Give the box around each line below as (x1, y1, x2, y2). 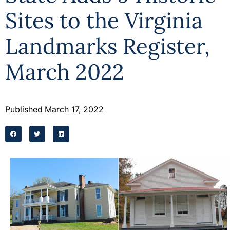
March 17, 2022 (45, 104, 104, 114)
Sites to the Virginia (5, 7, 203, 34)
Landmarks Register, (5, 32, 210, 60)
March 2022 (5, 58, 124, 86)
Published (5, 104, 43, 114)
